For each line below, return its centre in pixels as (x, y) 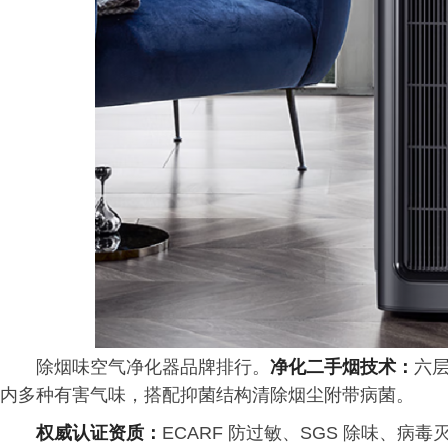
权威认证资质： (99, 433)
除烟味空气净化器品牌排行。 (153, 367)
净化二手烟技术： (342, 367)
